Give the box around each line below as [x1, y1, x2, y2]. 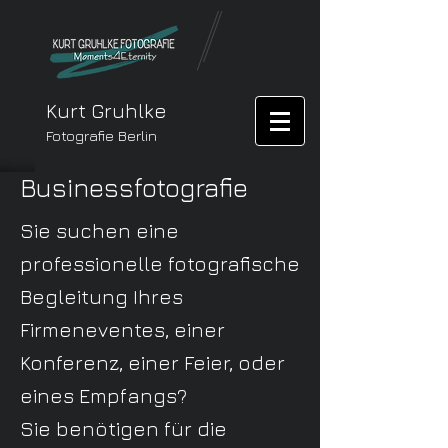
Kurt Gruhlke [46, 99, 167, 122]
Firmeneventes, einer [20, 318, 225, 341]
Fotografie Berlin [46, 127, 157, 144]
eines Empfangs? [20, 384, 187, 407]
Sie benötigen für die [20, 417, 227, 440]
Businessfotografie [20, 172, 248, 203]
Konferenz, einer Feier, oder [20, 351, 285, 374]
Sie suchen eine [20, 219, 179, 242]
